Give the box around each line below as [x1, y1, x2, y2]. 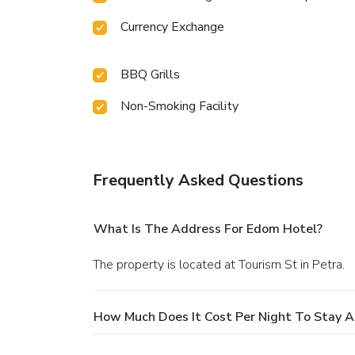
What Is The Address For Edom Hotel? [94, 220, 323, 239]
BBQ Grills [120, 66, 180, 84]
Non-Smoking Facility [120, 97, 239, 116]
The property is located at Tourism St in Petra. [100, 256, 345, 274]
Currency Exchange [120, 18, 224, 36]
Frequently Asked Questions [93, 170, 303, 192]
